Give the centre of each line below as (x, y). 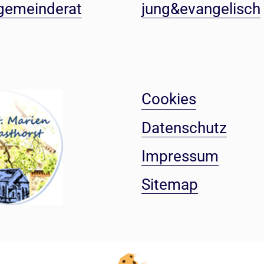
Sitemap (169, 184)
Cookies (169, 99)
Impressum (180, 156)
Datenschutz (184, 128)
